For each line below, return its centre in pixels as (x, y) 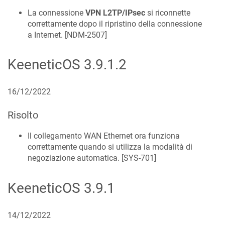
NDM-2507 (86, 35)
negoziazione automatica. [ (76, 158)
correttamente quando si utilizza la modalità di (110, 147)
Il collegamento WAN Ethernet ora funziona (104, 136)
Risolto (23, 115)
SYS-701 (139, 158)
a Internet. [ (47, 35)
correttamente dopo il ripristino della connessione (115, 24)
